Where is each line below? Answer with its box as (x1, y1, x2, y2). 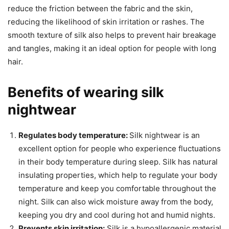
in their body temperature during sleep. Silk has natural (18, 156, 218, 167)
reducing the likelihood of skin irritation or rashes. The (8, 16, 204, 27)
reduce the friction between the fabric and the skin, (8, 3, 193, 13)
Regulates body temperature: (18, 130, 129, 140)
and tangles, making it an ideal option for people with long (8, 43, 216, 53)
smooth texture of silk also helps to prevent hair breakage (8, 30, 216, 40)
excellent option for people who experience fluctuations (18, 143, 221, 153)
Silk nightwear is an (129, 130, 200, 140)
